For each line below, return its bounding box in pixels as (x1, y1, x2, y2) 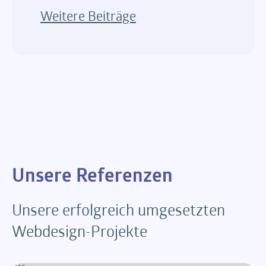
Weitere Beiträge (40, 11, 136, 24)
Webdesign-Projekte (12, 225, 147, 240)
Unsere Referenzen (12, 167, 173, 187)
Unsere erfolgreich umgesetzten (12, 204, 225, 219)
